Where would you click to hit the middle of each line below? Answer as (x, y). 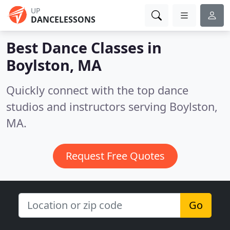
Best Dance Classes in (84, 47)
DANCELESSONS (63, 20)
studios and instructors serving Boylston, (112, 107)
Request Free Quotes (115, 156)
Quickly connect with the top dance (97, 90)
